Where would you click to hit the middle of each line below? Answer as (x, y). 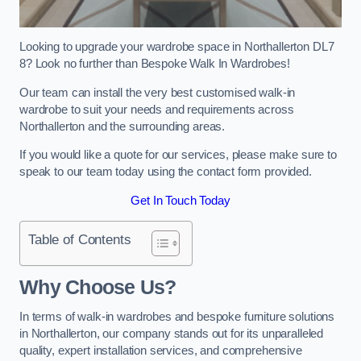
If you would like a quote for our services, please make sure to (178, 155)
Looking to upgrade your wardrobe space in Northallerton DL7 (177, 47)
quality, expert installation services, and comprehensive (161, 351)
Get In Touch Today (180, 200)
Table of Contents (80, 240)
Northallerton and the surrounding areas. (122, 126)
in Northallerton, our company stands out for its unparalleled (172, 334)
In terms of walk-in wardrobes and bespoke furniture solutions (177, 317)
